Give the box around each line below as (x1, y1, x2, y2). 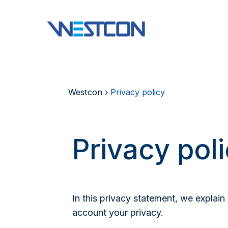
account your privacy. (72, 207, 163, 218)
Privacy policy (110, 87, 165, 97)
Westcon (68, 87, 103, 97)
